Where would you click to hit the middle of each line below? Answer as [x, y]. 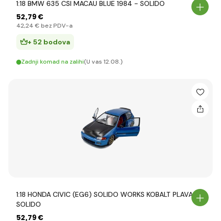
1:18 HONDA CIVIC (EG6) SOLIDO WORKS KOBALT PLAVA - [108, 194]
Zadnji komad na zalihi [53, 62]
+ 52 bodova [49, 42]
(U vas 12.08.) [103, 62]
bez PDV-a [56, 26]
